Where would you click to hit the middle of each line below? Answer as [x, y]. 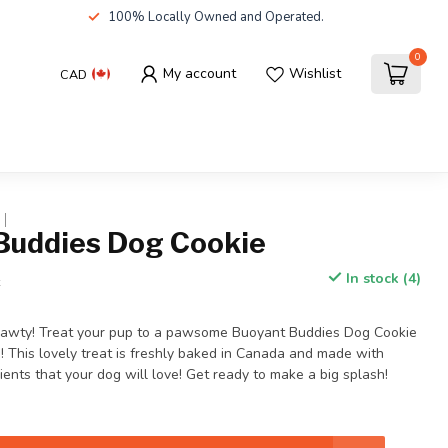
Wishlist [315, 73]
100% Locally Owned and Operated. [216, 17]
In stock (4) [381, 278]
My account [199, 73]
